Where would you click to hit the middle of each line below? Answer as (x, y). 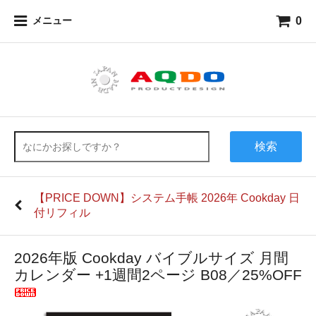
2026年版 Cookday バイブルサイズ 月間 (151, 258)
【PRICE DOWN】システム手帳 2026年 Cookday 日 (167, 198)
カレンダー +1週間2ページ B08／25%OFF (158, 275)
